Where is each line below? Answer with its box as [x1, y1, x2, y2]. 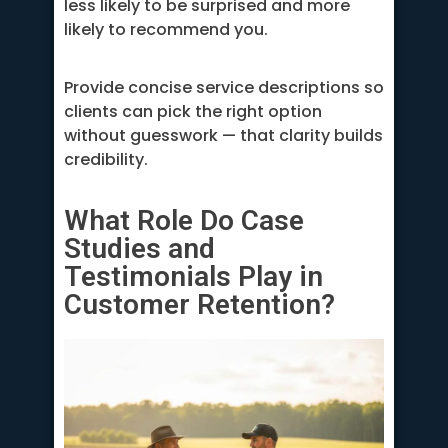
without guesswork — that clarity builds [64, 124, 383, 148]
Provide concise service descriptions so [64, 76, 384, 100]
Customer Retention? [64, 287, 335, 321]
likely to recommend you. [64, 17, 268, 41]
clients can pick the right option [64, 100, 322, 124]
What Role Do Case [64, 203, 304, 237]
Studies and [64, 231, 215, 265]
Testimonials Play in [64, 259, 323, 293]
